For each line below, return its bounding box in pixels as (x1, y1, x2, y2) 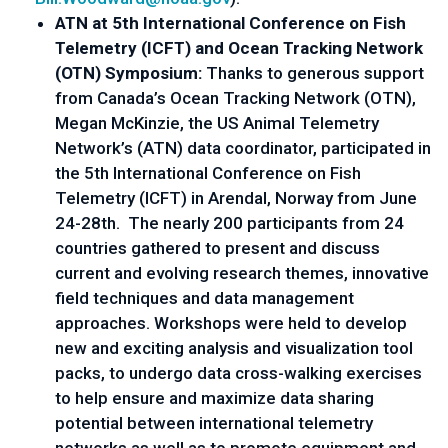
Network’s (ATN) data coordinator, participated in (55, 138, 431, 158)
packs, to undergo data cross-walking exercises (55, 363, 422, 383)
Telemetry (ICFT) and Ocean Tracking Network (55, 38, 423, 58)
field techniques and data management (55, 288, 354, 308)
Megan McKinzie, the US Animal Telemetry (55, 113, 379, 133)
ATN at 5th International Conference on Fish (55, 13, 406, 33)
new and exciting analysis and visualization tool (55, 338, 413, 358)
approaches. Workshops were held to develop (55, 313, 407, 333)
